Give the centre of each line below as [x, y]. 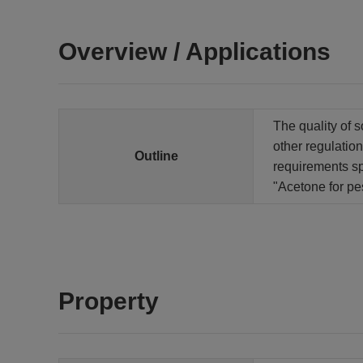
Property [109, 301]
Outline [156, 156]
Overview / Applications [194, 51]
